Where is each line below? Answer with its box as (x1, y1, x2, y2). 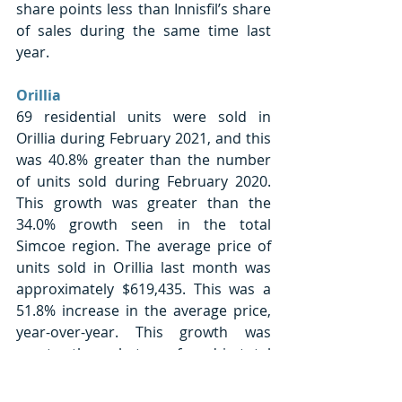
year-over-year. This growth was (16, 321, 271, 342)
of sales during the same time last (16, 20, 271, 40)
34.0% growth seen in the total (16, 214, 271, 234)
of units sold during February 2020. (16, 170, 271, 191)
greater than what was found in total (16, 343, 271, 363)
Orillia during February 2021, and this (16, 127, 271, 148)
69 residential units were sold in (16, 106, 271, 127)
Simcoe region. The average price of (16, 235, 271, 256)
